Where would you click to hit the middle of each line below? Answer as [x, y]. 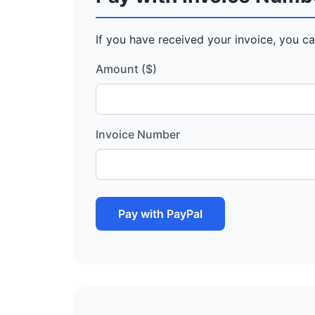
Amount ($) [126, 69]
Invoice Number [138, 134]
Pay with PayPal [160, 214]
